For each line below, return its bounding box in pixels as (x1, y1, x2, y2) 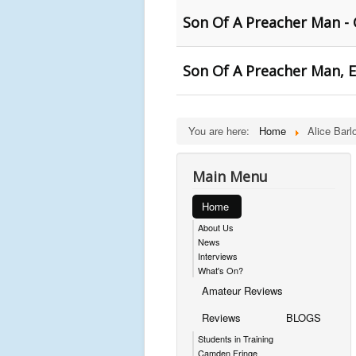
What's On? (198, 264, 243, 277)
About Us (198, 221, 234, 234)
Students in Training (198, 332, 273, 345)
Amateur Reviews (202, 283, 283, 298)
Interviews (198, 250, 238, 262)
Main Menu (192, 167, 268, 186)
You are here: (188, 123, 256, 138)
